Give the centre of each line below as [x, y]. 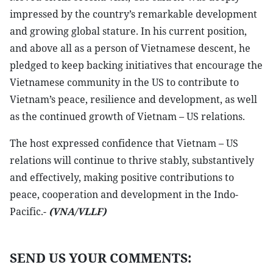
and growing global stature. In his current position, [128, 31]
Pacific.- [29, 211]
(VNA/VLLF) [77, 211]
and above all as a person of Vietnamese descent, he [130, 48]
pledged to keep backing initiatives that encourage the [136, 65]
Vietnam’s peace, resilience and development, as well [133, 99]
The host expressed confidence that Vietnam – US [124, 143]
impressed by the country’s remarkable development [133, 14]
